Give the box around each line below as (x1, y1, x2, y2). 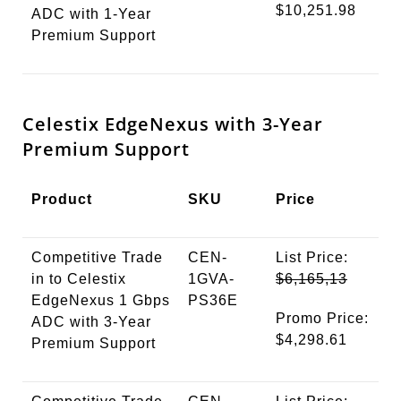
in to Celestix (31, 271, 126, 287)
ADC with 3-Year (31, 314, 151, 330)
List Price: (276, 250, 348, 266)
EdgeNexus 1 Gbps (31, 293, 170, 309)
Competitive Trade (31, 250, 163, 266)
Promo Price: (276, 311, 369, 327)
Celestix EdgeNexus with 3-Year (22, 112, 323, 137)
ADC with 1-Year (31, 6, 151, 22)
